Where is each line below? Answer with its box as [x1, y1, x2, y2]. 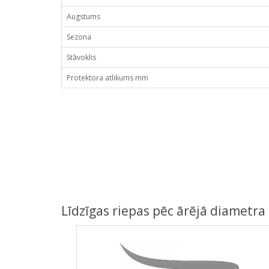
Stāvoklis [67, 52, 96, 62]
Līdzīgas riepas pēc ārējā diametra [61, 202, 265, 219]
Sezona [67, 32, 91, 42]
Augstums [67, 11, 100, 22]
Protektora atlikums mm [67, 73, 148, 83]
